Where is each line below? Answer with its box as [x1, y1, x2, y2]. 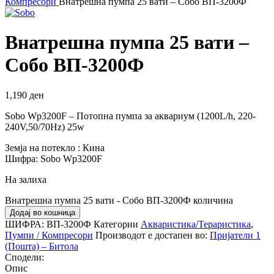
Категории [94, 218, 138, 229]
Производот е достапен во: [95, 229, 207, 240]
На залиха [5, 174, 46, 185]
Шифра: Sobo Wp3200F [5, 153, 102, 164]
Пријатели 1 [210, 229, 261, 240]
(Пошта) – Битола [5, 240, 78, 251]
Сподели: [5, 251, 44, 262]
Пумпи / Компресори [5, 229, 93, 240]
